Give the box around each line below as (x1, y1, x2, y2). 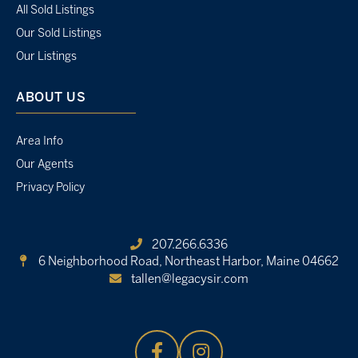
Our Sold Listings (16, 29, 101, 40)
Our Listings (16, 52, 77, 63)
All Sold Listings (16, 6, 94, 17)
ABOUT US (16, 92, 86, 105)
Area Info (16, 137, 63, 148)
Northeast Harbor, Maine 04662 (164, 257, 339, 268)
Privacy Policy (16, 183, 85, 194)
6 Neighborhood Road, (35, 257, 165, 268)
